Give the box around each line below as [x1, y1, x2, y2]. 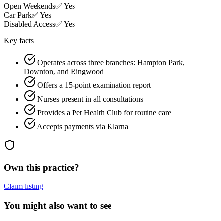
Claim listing [4, 182, 43, 191]
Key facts [4, 36, 34, 45]
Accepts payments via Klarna [37, 122, 128, 131]
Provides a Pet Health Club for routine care [37, 108, 171, 117]
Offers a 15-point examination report [37, 80, 151, 89]
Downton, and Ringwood [24, 67, 104, 75]
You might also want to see [4, 200, 111, 211]
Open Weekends [4, 1, 55, 10]
